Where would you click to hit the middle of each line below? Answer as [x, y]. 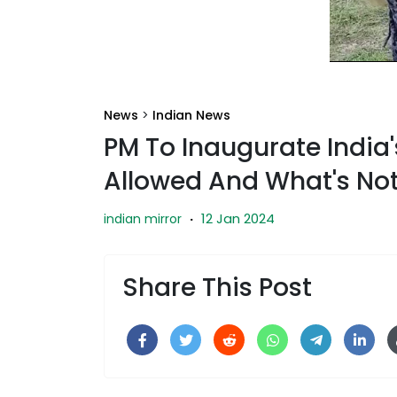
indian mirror [143, 218]
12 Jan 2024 [238, 218]
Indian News [191, 115]
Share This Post [217, 287]
